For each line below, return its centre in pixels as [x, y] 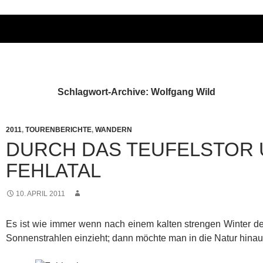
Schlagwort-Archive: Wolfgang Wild [136, 92]
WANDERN [114, 129]
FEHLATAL [53, 170]
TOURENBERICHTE [58, 129]
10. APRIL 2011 [41, 193]
